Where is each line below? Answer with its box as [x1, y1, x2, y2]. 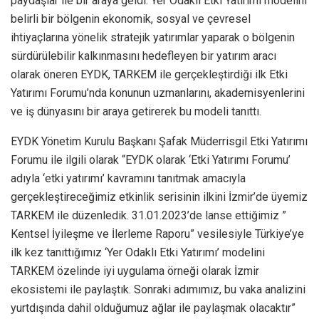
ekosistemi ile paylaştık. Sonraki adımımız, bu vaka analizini [11, 282, 305, 296]
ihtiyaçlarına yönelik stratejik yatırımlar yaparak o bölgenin [11, 30, 295, 44]
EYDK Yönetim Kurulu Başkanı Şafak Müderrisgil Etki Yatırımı [11, 134, 308, 148]
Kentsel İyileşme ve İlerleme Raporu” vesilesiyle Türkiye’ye [11, 226, 304, 241]
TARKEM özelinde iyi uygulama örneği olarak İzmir [11, 263, 259, 278]
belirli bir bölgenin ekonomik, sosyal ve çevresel [11, 11, 251, 26]
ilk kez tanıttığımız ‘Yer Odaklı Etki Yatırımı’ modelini [11, 245, 265, 259]
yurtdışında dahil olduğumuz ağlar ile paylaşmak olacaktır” [11, 300, 296, 315]
